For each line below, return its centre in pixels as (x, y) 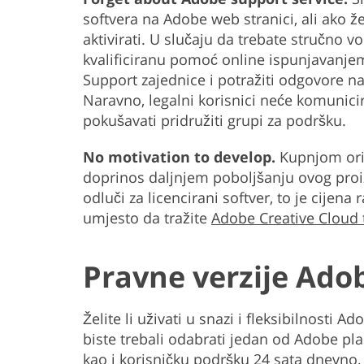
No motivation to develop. (179, 157)
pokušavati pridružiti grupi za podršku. (214, 121)
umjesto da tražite (147, 218)
